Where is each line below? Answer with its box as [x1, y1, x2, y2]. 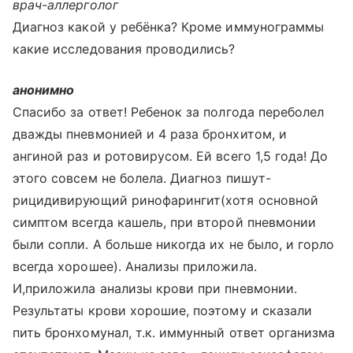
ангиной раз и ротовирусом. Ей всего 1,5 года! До [13, 148, 329, 164]
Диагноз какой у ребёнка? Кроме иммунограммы [13, 19, 325, 35]
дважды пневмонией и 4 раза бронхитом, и [13, 126, 287, 142]
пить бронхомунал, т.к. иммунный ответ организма [13, 325, 336, 340]
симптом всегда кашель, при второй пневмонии [13, 214, 317, 230]
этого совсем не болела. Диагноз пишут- [13, 170, 271, 186]
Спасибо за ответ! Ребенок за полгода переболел [13, 104, 325, 120]
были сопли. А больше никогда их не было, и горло [13, 236, 335, 252]
